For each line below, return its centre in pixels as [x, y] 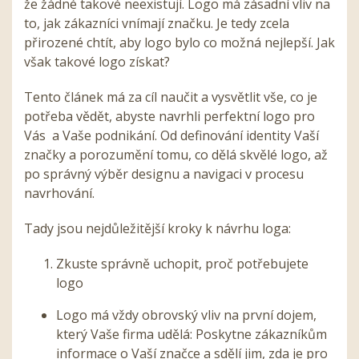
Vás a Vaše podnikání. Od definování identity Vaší [171, 136]
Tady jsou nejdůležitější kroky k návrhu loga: [157, 229]
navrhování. [59, 194]
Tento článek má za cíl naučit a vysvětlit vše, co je [171, 97]
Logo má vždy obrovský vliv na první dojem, [186, 315]
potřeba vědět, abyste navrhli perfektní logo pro [169, 117]
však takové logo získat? [97, 62]
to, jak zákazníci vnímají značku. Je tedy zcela [157, 24]
